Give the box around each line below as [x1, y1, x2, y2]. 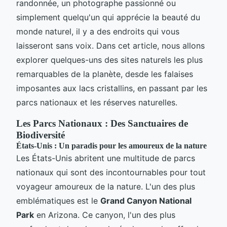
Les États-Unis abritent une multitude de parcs [16, 153, 195, 163]
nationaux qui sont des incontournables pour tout [16, 167, 206, 177]
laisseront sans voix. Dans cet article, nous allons [16, 40, 205, 51]
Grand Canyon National [100, 195, 192, 206]
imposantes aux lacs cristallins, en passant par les [16, 83, 207, 93]
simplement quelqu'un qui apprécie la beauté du [16, 12, 200, 22]
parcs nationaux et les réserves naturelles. [16, 97, 177, 107]
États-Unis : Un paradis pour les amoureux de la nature [16, 141, 207, 150]
